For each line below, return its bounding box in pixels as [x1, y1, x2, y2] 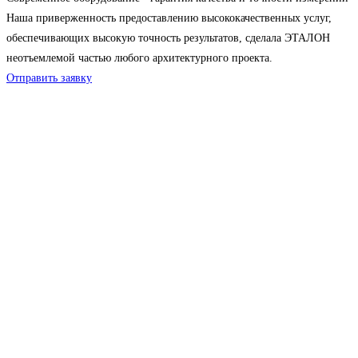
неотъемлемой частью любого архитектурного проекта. [6, 52, 272, 65]
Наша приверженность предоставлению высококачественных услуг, [6, 12, 332, 25]
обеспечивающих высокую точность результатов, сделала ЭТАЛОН [6, 32, 330, 45]
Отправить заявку [6, 72, 92, 85]
